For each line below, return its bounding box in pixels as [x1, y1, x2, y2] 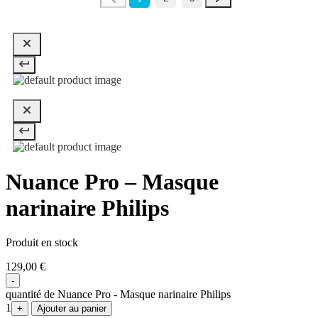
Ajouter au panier [37, 303, 106, 314]
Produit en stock [6, 236, 78, 249]
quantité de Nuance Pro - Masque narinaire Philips [6, 288, 231, 301]
